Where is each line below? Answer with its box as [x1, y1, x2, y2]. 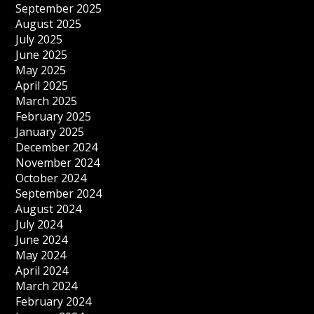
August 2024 [15, 201, 82, 217]
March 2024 [15, 278, 78, 294]
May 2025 [15, 62, 67, 78]
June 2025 [15, 47, 68, 63]
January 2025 [15, 124, 85, 140]
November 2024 [15, 155, 100, 171]
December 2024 [15, 139, 98, 156]
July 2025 [15, 32, 63, 48]
